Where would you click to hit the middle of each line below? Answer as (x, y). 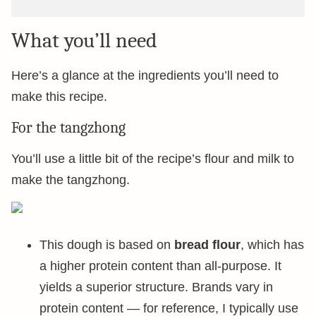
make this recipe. (59, 97)
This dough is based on (107, 245)
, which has (272, 245)
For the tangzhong (68, 128)
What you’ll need (84, 41)
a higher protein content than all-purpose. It (160, 266)
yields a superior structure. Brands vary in (156, 287)
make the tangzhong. (71, 180)
